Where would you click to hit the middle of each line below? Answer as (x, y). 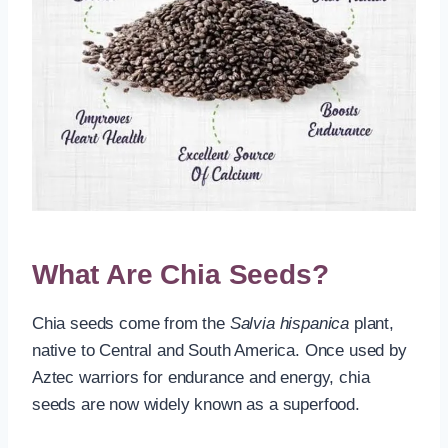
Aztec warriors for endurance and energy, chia (201, 377)
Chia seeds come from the (131, 323)
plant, (371, 323)
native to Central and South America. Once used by (219, 350)
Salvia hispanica (289, 323)
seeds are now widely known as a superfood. (196, 404)
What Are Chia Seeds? (180, 274)
